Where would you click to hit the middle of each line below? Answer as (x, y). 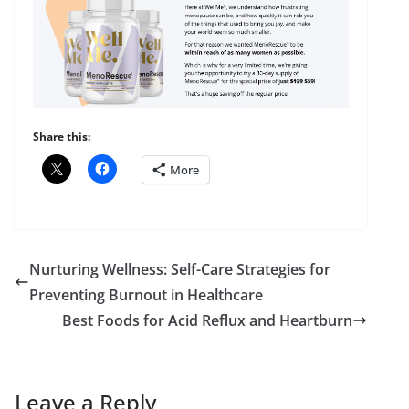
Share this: (62, 137)
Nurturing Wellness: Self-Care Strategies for (180, 270)
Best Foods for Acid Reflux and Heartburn (207, 321)
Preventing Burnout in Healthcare (146, 295)
